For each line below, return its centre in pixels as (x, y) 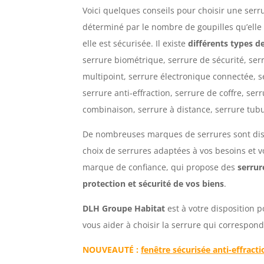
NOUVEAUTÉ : (112, 249)
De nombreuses (115, 134)
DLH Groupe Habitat (124, 208)
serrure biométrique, (126, 60)
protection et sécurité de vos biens (154, 183)
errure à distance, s (181, 109)
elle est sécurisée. (119, 43)
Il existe (172, 43)
